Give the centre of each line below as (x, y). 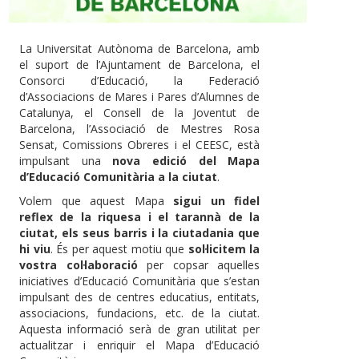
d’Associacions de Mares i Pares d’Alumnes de (140, 96)
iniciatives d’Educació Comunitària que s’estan (140, 280)
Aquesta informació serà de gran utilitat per (140, 329)
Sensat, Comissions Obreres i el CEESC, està (140, 144)
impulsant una (66, 160)
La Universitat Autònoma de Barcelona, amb (140, 48)
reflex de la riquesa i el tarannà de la (140, 216)
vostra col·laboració (79, 264)
